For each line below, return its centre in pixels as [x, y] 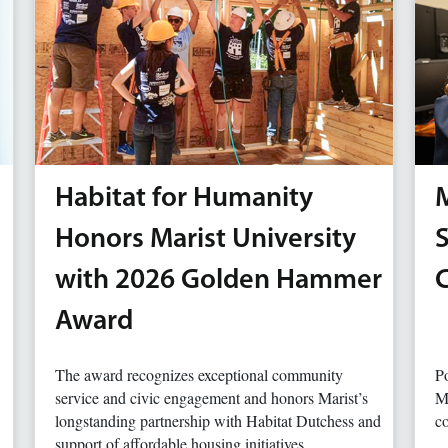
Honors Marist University [205, 240]
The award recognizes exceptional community [199, 374]
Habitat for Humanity [184, 199]
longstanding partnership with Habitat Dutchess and [218, 420]
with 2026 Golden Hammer [218, 281]
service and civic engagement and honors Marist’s [211, 397]
